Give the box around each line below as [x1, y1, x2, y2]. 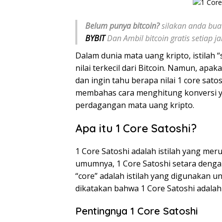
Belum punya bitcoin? [85, 20, 160, 31]
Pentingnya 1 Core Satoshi [75, 204, 198, 217]
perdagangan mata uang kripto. [75, 99, 194, 111]
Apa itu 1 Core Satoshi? [75, 121, 197, 135]
